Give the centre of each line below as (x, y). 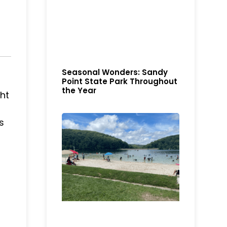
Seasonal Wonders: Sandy (115, 72)
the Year (79, 90)
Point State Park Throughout (120, 81)
